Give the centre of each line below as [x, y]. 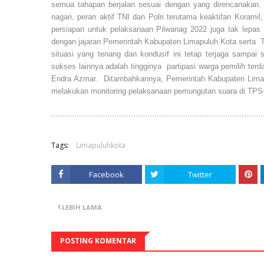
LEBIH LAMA [82, 207]
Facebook [106, 174]
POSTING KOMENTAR [98, 240]
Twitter [200, 174]
